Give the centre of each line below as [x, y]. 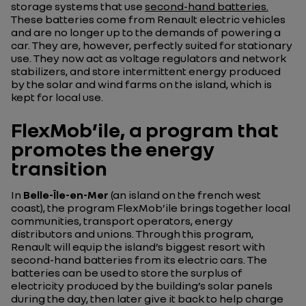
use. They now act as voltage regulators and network [149, 58]
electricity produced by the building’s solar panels [142, 286]
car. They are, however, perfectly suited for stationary [152, 45]
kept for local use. [57, 97]
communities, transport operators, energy [122, 221]
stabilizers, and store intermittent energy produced [146, 71]
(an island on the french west [185, 195]
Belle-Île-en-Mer [66, 195]
